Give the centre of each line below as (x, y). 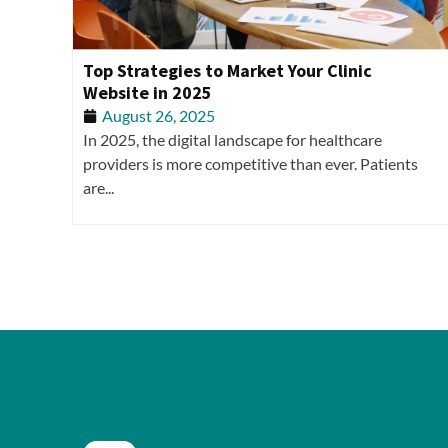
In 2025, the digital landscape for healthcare (232, 139)
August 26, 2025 (158, 115)
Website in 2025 (147, 92)
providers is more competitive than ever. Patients (250, 163)
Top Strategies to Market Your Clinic (227, 70)
